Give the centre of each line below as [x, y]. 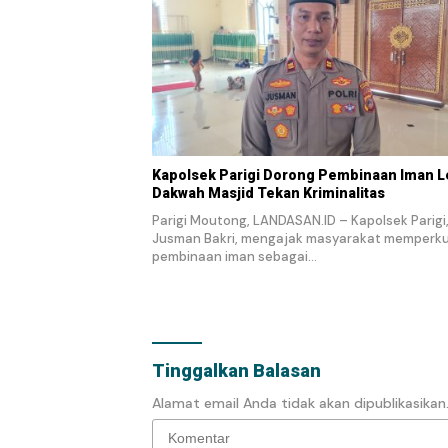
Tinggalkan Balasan [236, 371]
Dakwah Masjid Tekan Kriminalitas [268, 193]
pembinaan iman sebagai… [234, 257]
